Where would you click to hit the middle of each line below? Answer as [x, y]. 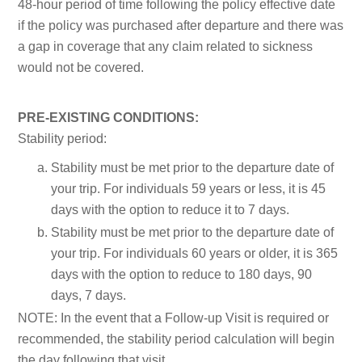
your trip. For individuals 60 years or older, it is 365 [194, 253]
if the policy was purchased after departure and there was [181, 25]
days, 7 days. [88, 295]
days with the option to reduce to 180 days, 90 [181, 274]
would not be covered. [81, 67]
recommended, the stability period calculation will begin [177, 339]
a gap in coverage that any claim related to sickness [166, 46]
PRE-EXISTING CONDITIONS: [109, 117]
